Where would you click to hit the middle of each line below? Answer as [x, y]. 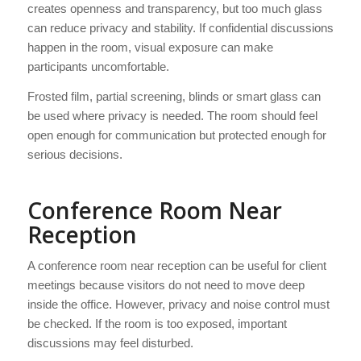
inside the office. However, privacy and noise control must [178, 305]
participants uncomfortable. [98, 66]
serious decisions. [75, 154]
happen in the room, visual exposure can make [150, 47]
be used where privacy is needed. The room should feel [172, 115]
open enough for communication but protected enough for [176, 135]
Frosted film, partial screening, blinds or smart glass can [174, 96]
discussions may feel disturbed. [110, 343]
